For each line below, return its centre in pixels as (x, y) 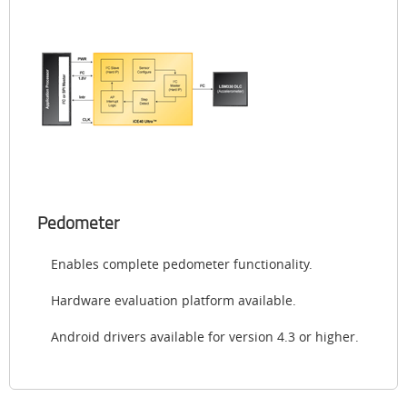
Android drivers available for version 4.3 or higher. (205, 337)
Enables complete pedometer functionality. (182, 264)
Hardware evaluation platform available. (174, 301)
